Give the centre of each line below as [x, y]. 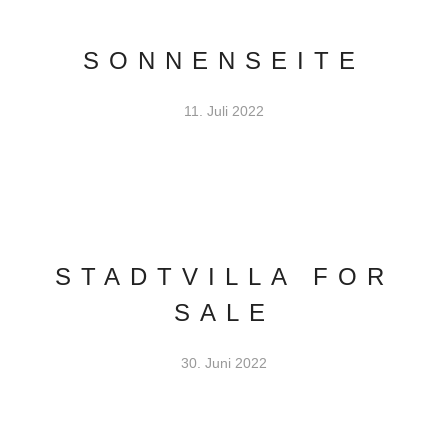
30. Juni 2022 [224, 363]
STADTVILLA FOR [224, 276]
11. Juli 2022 [224, 111]
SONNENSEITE [224, 60]
